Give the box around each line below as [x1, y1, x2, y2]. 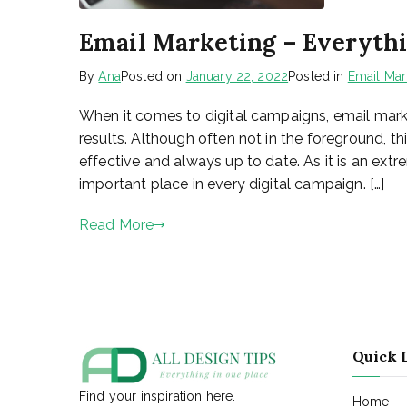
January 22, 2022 [185, 69, 289, 84]
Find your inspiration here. [79, 389, 236, 403]
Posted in [288, 69, 348, 84]
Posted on [120, 69, 186, 84]
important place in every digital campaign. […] [79, 175, 385, 193]
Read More [79, 216, 154, 233]
